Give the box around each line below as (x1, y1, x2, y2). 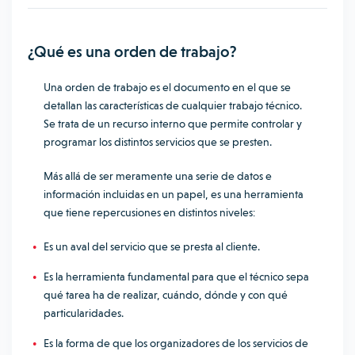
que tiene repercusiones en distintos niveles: (44, 206, 255, 219)
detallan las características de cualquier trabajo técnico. (44, 99, 302, 112)
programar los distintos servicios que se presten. (44, 136, 274, 148)
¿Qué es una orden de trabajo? (28, 42, 237, 61)
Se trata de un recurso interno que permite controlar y (44, 117, 302, 130)
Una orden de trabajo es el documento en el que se (44, 81, 291, 94)
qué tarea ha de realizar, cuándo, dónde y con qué (44, 288, 288, 301)
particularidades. (44, 307, 124, 319)
